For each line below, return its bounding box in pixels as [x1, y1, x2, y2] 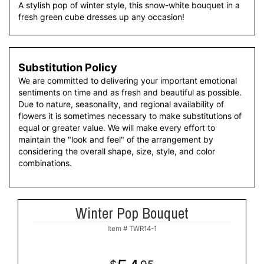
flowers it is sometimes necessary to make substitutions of [18, 111, 242, 121]
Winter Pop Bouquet [75, 203, 189, 223]
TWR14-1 [129, 225, 157, 233]
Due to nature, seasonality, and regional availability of [18, 99, 224, 109]
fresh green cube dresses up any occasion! [18, 12, 184, 22]
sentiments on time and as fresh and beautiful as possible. [18, 87, 242, 97]
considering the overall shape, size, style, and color [18, 146, 215, 156]
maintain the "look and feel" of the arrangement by [18, 134, 213, 144]
